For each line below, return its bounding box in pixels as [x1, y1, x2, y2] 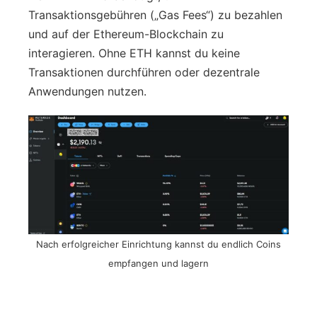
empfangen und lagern [108, 257, 209, 269]
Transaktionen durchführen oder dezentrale [28, 64, 260, 79]
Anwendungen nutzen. [28, 83, 146, 98]
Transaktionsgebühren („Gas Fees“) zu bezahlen [28, 7, 282, 22]
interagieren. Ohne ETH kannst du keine [28, 45, 240, 60]
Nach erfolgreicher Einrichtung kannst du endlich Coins [36, 238, 281, 250]
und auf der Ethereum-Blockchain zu [28, 26, 224, 41]
